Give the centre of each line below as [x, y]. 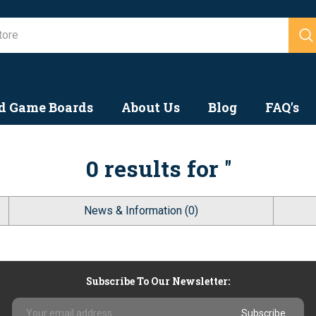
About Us [150, 107]
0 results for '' [158, 168]
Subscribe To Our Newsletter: [158, 281]
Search [142, 24]
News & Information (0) [141, 211]
